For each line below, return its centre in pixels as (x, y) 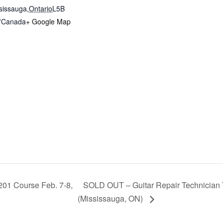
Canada (13, 21)
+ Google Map (48, 21)
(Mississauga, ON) (111, 199)
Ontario (41, 8)
